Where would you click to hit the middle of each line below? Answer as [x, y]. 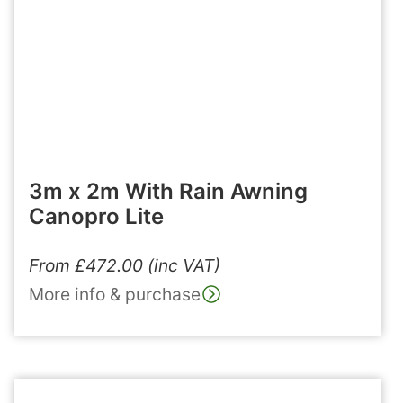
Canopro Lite [96, 216]
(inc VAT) [184, 265]
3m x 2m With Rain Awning [168, 191]
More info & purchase [115, 294]
